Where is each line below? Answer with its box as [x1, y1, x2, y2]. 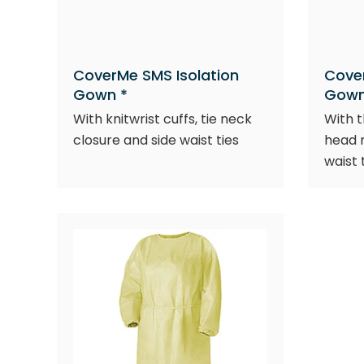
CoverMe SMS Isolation [73, 65, 239, 85]
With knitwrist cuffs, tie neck [73, 110, 252, 128]
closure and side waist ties [73, 131, 239, 149]
